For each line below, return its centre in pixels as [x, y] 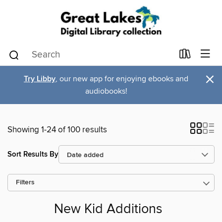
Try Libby [40, 79]
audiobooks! [106, 91]
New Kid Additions [108, 210]
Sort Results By [33, 154]
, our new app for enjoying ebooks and [122, 79]
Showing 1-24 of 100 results [57, 130]
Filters [25, 183]
